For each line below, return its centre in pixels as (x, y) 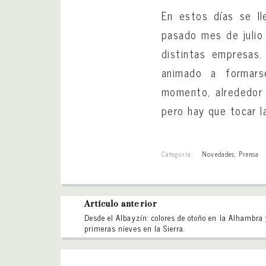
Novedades (218, 153)
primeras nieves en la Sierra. (135, 228)
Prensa (249, 153)
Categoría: (178, 153)
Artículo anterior (121, 204)
